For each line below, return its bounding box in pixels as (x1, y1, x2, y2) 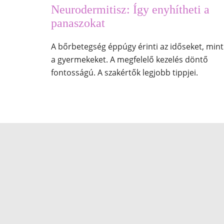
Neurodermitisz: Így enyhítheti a (50, 3, 209, 16)
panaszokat (50, 16, 105, 30)
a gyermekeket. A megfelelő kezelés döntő (50, 54, 208, 65)
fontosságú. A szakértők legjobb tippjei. (50, 67, 198, 78)
